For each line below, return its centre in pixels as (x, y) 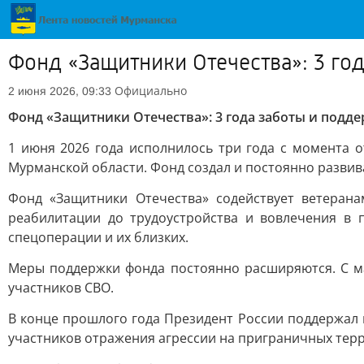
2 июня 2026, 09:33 (60, 91)
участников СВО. (61, 288)
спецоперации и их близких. (98, 237)
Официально (151, 91)
